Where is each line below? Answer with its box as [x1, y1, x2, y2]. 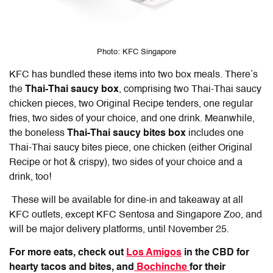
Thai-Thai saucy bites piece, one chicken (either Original [9, 143, 252, 153]
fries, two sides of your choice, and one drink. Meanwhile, [9, 113, 255, 124]
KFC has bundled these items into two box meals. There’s [9, 69, 258, 80]
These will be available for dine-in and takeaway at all [12, 195, 243, 205]
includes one [186, 128, 244, 138]
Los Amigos [126, 247, 182, 258]
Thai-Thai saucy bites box [67, 128, 186, 138]
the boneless [9, 128, 67, 138]
